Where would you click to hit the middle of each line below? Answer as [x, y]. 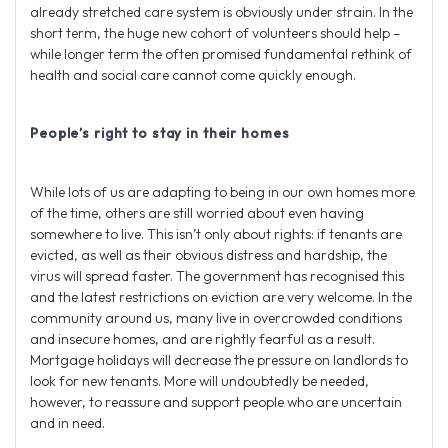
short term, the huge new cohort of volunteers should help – [215, 32]
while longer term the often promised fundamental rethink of [221, 53]
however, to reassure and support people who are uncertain [216, 401]
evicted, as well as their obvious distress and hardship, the [208, 254]
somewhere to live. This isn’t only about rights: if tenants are [216, 233]
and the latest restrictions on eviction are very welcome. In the [221, 296]
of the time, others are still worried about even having [197, 212]
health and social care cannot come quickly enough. [193, 74]
